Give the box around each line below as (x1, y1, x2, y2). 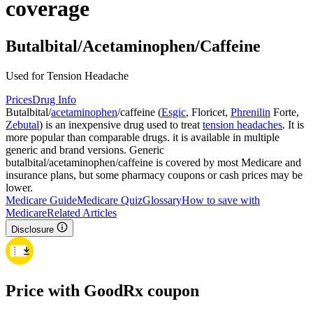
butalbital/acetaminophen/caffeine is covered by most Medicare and (6, 156, 301, 168)
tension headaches (203, 118, 282, 131)
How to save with (182, 194, 260, 206)
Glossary (143, 194, 182, 206)
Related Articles (47, 206, 117, 219)
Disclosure (11, 224, 54, 235)
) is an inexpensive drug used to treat (39, 118, 203, 131)
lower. (6, 181, 33, 194)
